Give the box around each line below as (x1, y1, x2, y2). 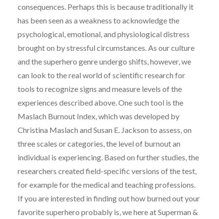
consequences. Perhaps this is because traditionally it (17, 1, 194, 11)
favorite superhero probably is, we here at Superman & (17, 207, 198, 217)
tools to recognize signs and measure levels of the (17, 84, 182, 93)
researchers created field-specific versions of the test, (17, 166, 197, 175)
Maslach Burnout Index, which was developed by (17, 111, 179, 121)
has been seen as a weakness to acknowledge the (17, 15, 179, 25)
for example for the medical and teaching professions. (17, 179, 196, 189)
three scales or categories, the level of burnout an (17, 138, 180, 148)
